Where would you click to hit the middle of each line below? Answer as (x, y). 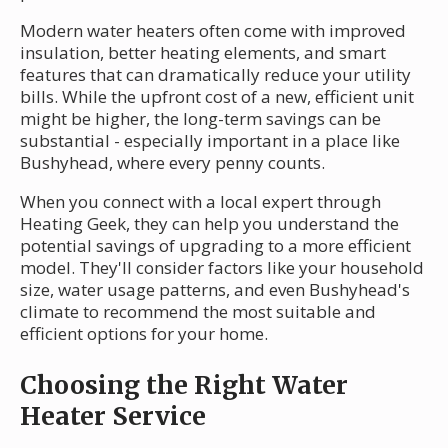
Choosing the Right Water (184, 385)
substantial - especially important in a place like (210, 141)
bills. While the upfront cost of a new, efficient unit (217, 97)
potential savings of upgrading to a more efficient (215, 246)
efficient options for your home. (144, 334)
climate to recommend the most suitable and (198, 312)
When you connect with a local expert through (200, 202)
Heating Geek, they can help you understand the (209, 224)
